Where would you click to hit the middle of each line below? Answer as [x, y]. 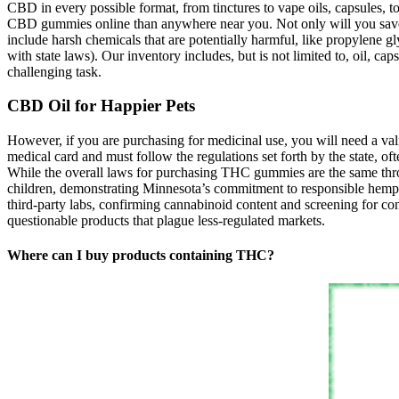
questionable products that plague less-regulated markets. [166, 221]
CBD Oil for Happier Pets [101, 106]
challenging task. [54, 71]
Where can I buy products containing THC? [141, 256]
